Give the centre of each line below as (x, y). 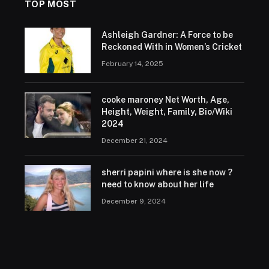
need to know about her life (157, 184)
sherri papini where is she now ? (167, 172)
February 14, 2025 (132, 63)
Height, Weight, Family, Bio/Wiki (167, 111)
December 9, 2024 (133, 201)
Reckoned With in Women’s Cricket (171, 47)
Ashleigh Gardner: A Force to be (167, 35)
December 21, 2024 (134, 140)
